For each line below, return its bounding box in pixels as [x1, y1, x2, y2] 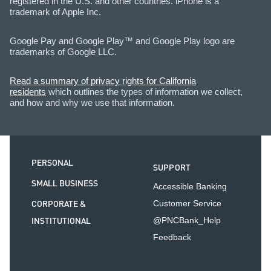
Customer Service [152, 198, 221, 208]
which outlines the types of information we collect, [46, 86, 243, 97]
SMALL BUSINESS [31, 177, 98, 191]
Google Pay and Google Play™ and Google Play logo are [10, 35, 235, 46]
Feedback [152, 232, 191, 242]
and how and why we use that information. [10, 97, 175, 108]
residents [10, 86, 46, 97]
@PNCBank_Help [152, 215, 221, 225]
